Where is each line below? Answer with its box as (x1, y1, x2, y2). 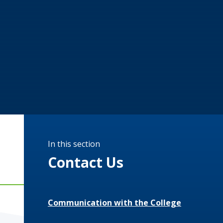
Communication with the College (48, 197, 181, 208)
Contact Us (48, 152, 123, 172)
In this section (48, 138, 100, 149)
